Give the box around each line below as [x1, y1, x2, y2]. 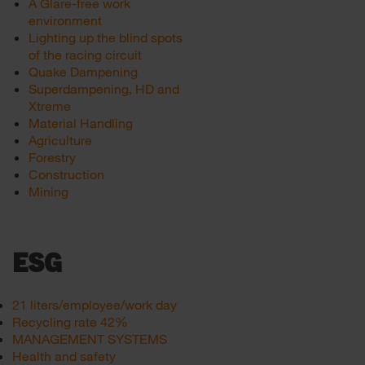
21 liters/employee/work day [12, 297, 177, 312]
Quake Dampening [29, 64, 138, 79]
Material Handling [29, 115, 133, 130]
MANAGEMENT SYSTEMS [12, 331, 167, 346]
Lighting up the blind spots [29, 29, 182, 45]
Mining [29, 183, 68, 199]
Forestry [29, 149, 76, 165]
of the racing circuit [29, 46, 142, 62]
